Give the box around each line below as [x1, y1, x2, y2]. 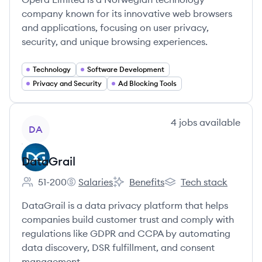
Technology [33, 65, 71, 74]
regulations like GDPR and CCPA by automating [22, 227, 230, 239]
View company [21, 116, 86, 127]
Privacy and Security [33, 79, 102, 88]
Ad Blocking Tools [118, 79, 177, 88]
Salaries [78, 176, 113, 188]
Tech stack [181, 176, 227, 188]
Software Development [87, 65, 164, 74]
